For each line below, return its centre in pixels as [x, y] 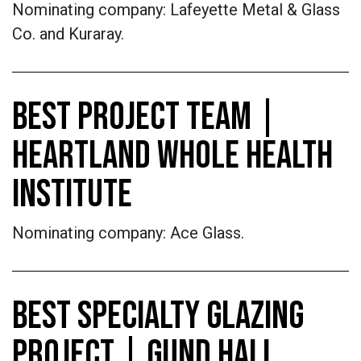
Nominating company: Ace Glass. [128, 233]
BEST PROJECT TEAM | [145, 117]
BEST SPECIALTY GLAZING [158, 316]
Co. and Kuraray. [68, 34]
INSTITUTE [72, 195]
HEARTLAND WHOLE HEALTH [172, 156]
